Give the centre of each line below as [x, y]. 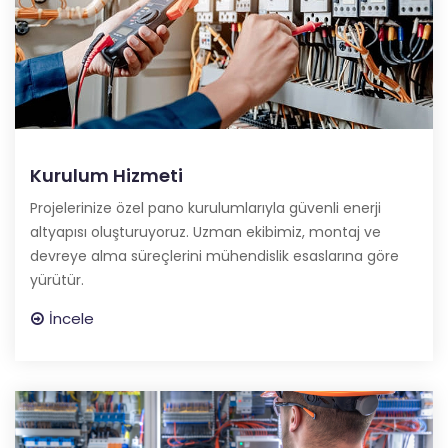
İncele [71, 318]
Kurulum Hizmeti [106, 175]
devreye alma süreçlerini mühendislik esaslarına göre [214, 255]
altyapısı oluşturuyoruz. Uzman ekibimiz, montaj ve [205, 231]
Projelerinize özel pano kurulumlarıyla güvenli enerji [205, 207]
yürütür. [57, 279]
